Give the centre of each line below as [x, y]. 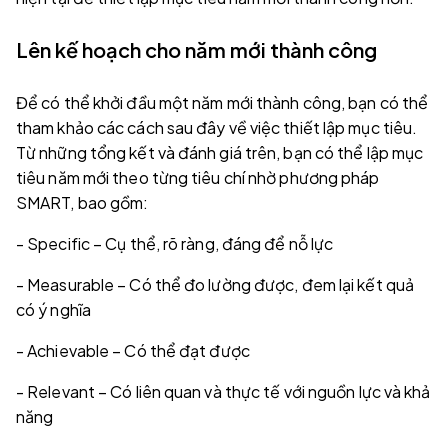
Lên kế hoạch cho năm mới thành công [196, 49]
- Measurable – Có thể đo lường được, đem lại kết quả [215, 284]
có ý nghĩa [55, 309]
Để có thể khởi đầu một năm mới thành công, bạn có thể [222, 102]
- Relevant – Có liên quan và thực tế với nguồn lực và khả [223, 391]
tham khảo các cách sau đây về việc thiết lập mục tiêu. [217, 127]
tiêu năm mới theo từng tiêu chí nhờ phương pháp [198, 177]
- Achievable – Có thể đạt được [134, 350]
